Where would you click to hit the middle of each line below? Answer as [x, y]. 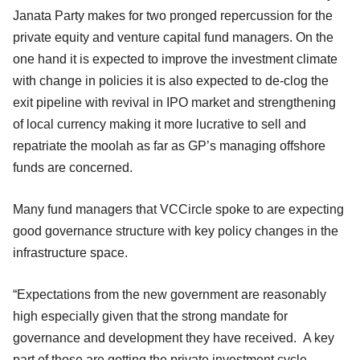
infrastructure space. [70, 252]
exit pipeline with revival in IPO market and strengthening [174, 102]
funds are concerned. [73, 167]
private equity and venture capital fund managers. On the [173, 37]
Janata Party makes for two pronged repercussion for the [173, 15]
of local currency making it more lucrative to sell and [160, 124]
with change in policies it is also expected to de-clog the [171, 80]
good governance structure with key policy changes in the [176, 231]
